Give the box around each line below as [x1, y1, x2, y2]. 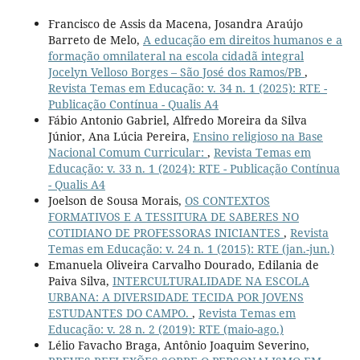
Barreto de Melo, [47, 32, 143, 48]
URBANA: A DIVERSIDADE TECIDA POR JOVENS [47, 289, 304, 305]
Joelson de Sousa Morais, [47, 193, 185, 209]
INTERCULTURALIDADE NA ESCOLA [112, 273, 309, 289]
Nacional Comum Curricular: [47, 145, 207, 161]
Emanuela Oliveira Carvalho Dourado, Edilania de [47, 257, 319, 273]
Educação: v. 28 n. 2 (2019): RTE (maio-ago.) [47, 321, 284, 337]
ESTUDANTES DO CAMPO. [47, 305, 192, 321]
